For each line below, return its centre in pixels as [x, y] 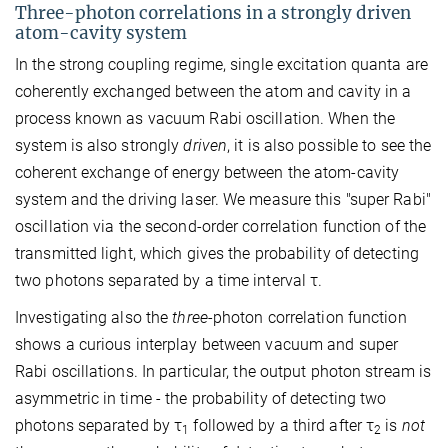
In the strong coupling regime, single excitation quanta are [221, 65]
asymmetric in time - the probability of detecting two [201, 399]
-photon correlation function [307, 318]
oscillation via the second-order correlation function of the [221, 227]
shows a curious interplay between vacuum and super [207, 345]
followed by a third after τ [282, 426]
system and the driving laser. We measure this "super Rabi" [223, 200]
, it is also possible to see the [329, 146]
